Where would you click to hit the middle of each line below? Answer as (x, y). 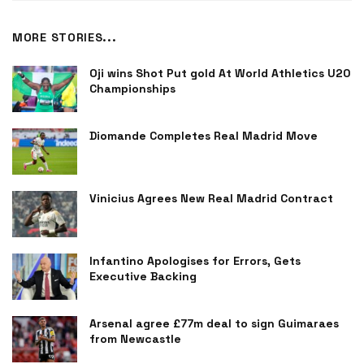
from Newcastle (135, 339)
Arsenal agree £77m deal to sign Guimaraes (214, 324)
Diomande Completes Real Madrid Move (204, 135)
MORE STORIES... (65, 37)
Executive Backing (143, 277)
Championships (132, 88)
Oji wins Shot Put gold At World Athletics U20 (220, 73)
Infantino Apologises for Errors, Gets (195, 261)
